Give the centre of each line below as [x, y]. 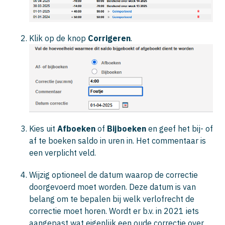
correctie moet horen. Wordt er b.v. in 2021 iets [114, 211]
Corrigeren [109, 38]
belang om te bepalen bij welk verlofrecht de [112, 199]
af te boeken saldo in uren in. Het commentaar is [118, 141]
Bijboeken [128, 129]
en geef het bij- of [181, 129]
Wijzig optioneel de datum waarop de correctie [114, 175]
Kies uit [43, 129]
